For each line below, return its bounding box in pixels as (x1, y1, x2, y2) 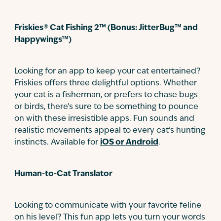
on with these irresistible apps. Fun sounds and (14, 115, 194, 123)
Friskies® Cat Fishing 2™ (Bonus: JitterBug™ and (14, 24, 198, 32)
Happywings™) (14, 36, 72, 44)
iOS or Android (100, 139, 158, 147)
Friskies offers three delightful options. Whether (14, 79, 197, 87)
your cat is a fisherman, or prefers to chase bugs (14, 91, 198, 99)
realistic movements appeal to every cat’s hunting (14, 127, 205, 135)
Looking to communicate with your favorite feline (14, 202, 201, 210)
